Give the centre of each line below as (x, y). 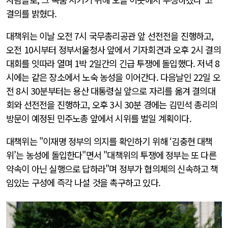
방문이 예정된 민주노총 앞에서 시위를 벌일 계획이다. (100, 119)
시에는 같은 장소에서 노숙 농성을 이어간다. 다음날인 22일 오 (113, 77)
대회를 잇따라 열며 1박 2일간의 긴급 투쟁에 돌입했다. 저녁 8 (113, 64)
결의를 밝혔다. (33, 13)
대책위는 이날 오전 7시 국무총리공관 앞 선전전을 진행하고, (110, 36)
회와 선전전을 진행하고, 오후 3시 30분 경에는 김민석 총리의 (112, 105)
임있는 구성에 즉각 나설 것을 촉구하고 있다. (84, 183)
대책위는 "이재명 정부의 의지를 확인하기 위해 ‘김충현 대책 (109, 141)
